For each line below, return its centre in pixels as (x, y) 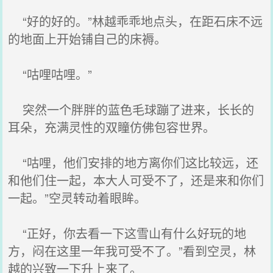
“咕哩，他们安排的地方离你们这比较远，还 (133, 162)
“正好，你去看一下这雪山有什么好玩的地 (127, 233)
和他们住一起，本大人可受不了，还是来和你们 (136, 180)
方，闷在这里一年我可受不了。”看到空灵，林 (132, 251)
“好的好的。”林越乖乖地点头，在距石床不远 (136, 21)
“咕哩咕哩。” (50, 74)
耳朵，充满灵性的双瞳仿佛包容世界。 (112, 127)
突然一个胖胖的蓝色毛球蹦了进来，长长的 (131, 109)
